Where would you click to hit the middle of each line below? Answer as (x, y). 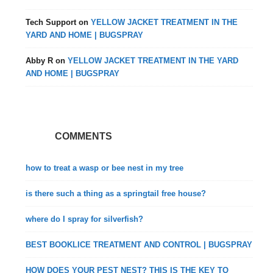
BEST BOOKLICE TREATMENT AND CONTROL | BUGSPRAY (139, 244)
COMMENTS (84, 136)
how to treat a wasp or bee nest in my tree (105, 168)
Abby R (40, 60)
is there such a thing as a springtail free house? (116, 193)
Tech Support (51, 22)
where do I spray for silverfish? (85, 219)
